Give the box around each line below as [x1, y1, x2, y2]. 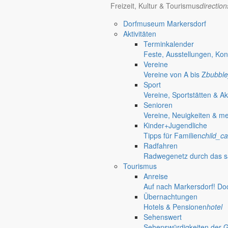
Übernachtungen [144, 191, 197, 202]
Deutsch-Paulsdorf [105, 190, 165, 201]
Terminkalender [144, 39, 194, 49]
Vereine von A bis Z [144, 69, 206, 79]
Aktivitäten [123, 28, 156, 39]
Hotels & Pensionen [144, 202, 207, 212]
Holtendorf [64, 201, 98, 212]
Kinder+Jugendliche [144, 120, 207, 130]
